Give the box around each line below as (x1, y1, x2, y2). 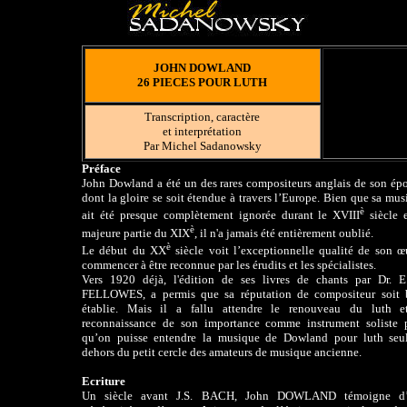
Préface (82, 162, 121, 175)
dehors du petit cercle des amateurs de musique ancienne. (82, 344, 362, 359)
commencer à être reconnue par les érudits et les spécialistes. (82, 257, 376, 272)
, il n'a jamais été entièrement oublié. (194, 225, 373, 240)
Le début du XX (82, 243, 166, 257)
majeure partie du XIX (82, 225, 190, 240)
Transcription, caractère (144, 110, 261, 124)
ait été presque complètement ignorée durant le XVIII (82, 208, 361, 223)
